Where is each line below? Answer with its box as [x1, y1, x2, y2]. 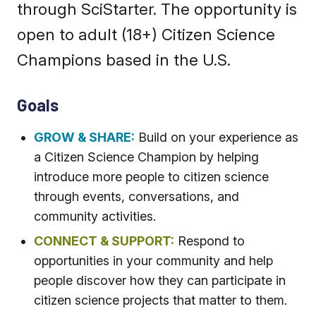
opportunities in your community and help [34, 253, 273, 268]
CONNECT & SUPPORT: [34, 233, 174, 248]
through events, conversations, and [34, 189, 239, 205]
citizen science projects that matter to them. [34, 292, 287, 308]
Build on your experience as [135, 130, 298, 145]
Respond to [174, 233, 245, 248]
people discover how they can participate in [34, 272, 286, 288]
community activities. [34, 209, 156, 224]
